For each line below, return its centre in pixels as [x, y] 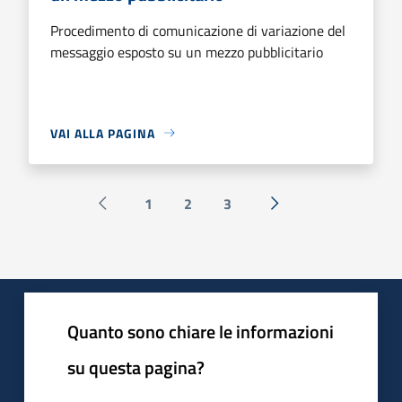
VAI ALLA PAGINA [103, 133]
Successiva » [313, 213]
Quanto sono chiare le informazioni [201, 331]
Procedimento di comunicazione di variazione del [198, 30]
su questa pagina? [136, 367]
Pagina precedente [158, 213]
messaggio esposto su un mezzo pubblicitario [187, 52]
